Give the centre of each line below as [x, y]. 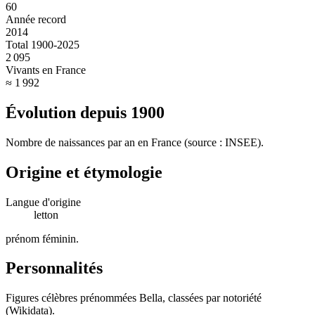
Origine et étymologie [84, 172]
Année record [36, 19]
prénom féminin [41, 238]
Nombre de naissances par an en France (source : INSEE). [135, 142]
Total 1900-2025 [43, 44]
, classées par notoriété [212, 298]
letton [46, 214]
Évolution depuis [68, 112]
